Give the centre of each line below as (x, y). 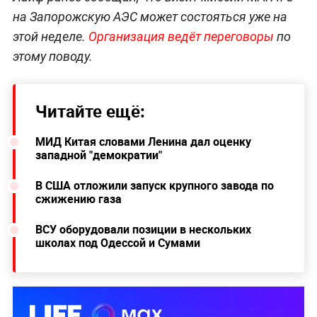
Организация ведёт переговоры (181, 37)
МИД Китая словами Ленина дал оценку (143, 142)
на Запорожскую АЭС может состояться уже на (150, 17)
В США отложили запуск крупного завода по (154, 186)
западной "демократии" (98, 155)
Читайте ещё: (90, 111)
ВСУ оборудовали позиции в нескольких (143, 230)
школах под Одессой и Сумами (117, 243)
